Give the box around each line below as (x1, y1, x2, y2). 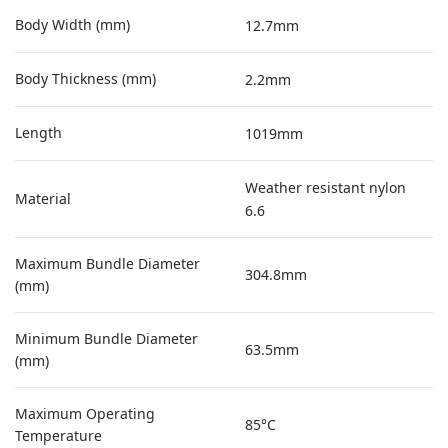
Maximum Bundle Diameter (15, 254, 200, 273)
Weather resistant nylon (245, 178, 407, 197)
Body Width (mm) (15, 15, 130, 34)
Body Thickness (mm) (15, 69, 156, 88)
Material (15, 189, 71, 208)
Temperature (15, 426, 102, 445)
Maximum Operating (15, 404, 155, 423)
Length (15, 123, 62, 142)
